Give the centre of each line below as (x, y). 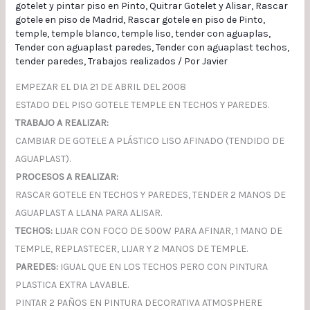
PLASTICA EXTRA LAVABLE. (72, 285)
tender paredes (49, 62)
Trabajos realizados (131, 62)
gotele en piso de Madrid (69, 20)
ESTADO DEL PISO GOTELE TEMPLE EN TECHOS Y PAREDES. (142, 105)
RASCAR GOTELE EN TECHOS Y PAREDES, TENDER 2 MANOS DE (150, 195)
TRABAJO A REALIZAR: (62, 123)
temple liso (146, 34)
